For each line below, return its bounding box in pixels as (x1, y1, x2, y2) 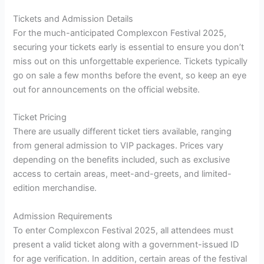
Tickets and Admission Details (13, 14, 134, 25)
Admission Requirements (13, 210, 113, 222)
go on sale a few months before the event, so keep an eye (13, 70, 247, 81)
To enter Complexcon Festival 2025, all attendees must (13, 225, 234, 236)
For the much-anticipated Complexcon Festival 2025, (13, 28, 227, 39)
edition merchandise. (13, 183, 97, 194)
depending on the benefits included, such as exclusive (13, 154, 230, 166)
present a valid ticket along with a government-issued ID (13, 239, 239, 250)
